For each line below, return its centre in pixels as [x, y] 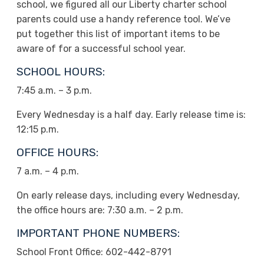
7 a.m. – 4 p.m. [47, 171]
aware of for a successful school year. [101, 49]
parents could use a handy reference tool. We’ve [123, 19]
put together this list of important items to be [118, 34]
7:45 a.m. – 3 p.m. [54, 90]
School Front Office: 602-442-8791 [94, 252]
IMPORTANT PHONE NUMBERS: [98, 233]
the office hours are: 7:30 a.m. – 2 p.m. [100, 210]
